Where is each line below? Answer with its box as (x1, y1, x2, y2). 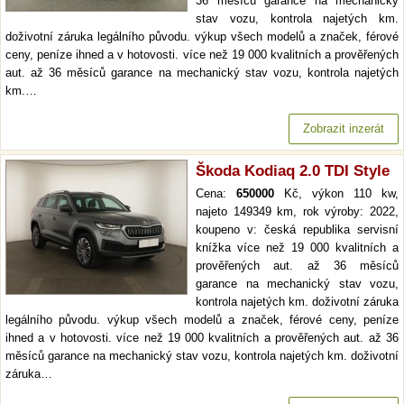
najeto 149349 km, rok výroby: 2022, (196, 205, 399, 219)
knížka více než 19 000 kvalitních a (196, 241, 399, 255)
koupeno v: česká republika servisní (196, 223, 399, 237)
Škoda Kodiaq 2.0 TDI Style (196, 162, 390, 180)
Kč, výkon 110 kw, (274, 187, 399, 201)
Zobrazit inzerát (303, 122, 384, 136)
